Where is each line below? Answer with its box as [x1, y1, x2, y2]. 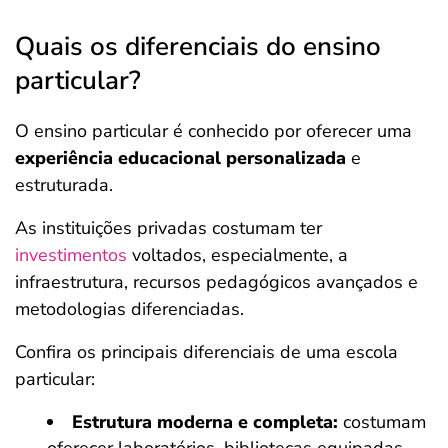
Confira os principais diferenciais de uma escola [15, 340, 398, 364]
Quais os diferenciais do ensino [15, 29, 381, 64]
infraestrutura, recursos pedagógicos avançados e [15, 270, 418, 294]
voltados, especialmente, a [127, 243, 348, 267]
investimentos [15, 243, 127, 267]
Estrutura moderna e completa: [72, 410, 338, 434]
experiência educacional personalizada [15, 146, 346, 170]
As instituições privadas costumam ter [15, 216, 322, 240]
